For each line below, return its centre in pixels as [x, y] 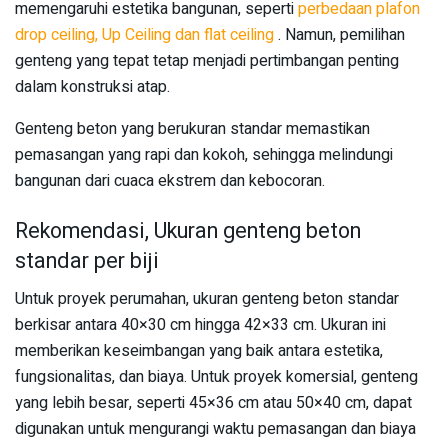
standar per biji [87, 260]
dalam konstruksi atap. [92, 86]
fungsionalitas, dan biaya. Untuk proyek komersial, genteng [216, 377]
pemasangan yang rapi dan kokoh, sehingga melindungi [204, 154]
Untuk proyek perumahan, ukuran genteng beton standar [207, 299]
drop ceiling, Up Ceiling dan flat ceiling [146, 34]
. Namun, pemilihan [341, 34]
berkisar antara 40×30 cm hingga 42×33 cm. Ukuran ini [200, 325]
